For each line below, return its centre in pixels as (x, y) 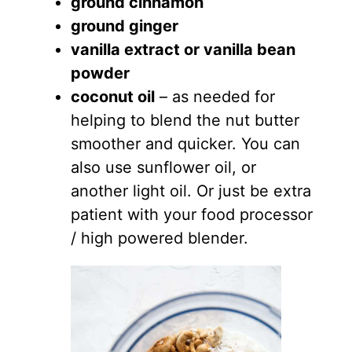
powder (100, 73)
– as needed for (214, 96)
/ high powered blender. (159, 238)
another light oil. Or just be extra (191, 191)
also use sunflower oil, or (163, 167)
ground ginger (124, 26)
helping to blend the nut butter (185, 120)
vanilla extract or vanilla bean (183, 49)
